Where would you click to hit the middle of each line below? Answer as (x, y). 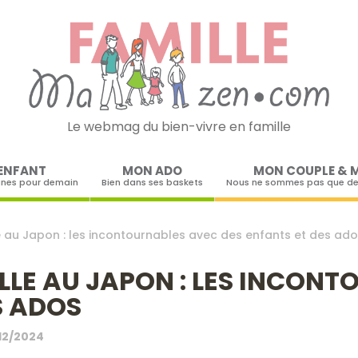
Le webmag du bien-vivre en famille (179, 126)
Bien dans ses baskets (152, 182)
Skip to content (227, 158)
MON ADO (152, 170)
